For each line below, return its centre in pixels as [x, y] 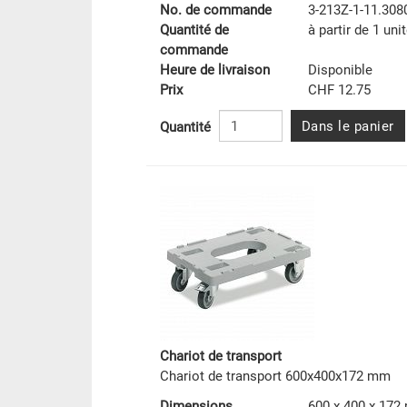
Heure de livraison [214, 70]
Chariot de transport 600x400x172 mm [275, 377]
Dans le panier [347, 127]
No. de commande [215, 10]
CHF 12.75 [339, 90]
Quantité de [194, 30]
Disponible [340, 70]
